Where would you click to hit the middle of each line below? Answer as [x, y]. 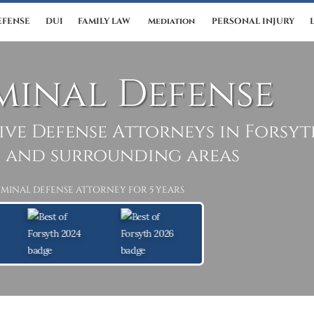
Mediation [171, 21]
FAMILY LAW [104, 21]
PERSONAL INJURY [253, 21]
